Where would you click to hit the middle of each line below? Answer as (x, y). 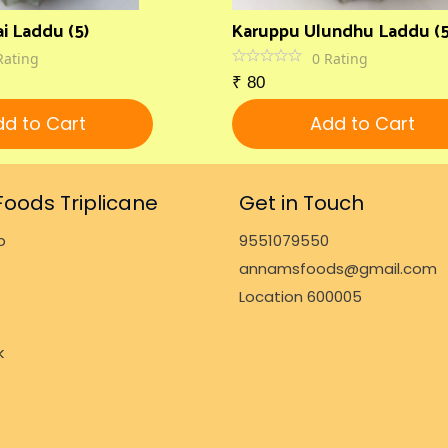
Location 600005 (300, 296)
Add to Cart (362, 123)
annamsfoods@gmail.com (338, 268)
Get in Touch (301, 203)
